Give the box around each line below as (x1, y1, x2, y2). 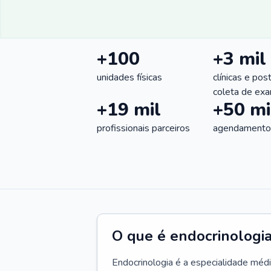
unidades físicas (97, 71, 162, 84)
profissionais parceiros (97, 122, 190, 135)
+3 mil (213, 47, 266, 71)
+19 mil (97, 97, 161, 122)
